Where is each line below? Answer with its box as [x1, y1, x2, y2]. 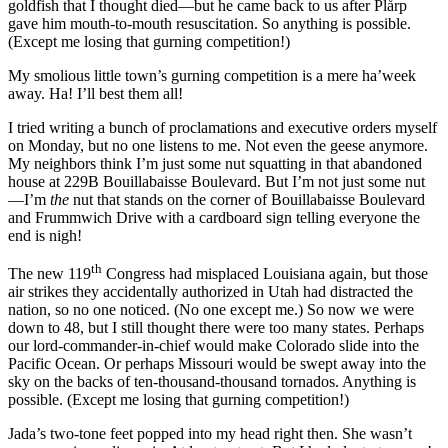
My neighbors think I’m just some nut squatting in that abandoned [8, 154, 422, 172]
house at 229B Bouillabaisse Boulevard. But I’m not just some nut [8, 172, 425, 190]
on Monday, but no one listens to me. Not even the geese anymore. [8, 136, 428, 154]
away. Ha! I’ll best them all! [8, 84, 183, 102]
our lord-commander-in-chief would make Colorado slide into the [8, 337, 419, 355]
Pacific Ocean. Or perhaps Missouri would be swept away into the [8, 355, 426, 373]
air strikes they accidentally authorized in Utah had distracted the [8, 283, 413, 301]
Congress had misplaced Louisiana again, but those [102, 265, 428, 283]
